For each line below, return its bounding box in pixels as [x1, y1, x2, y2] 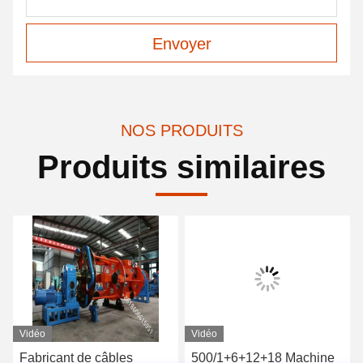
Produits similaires [37, 149, 326, 185]
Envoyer [152, 35, 211, 53]
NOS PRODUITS [120, 122, 243, 139]
